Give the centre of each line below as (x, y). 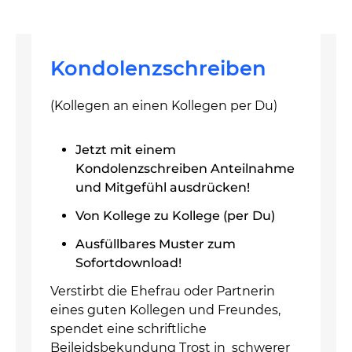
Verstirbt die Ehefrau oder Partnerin (163, 291)
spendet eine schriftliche (128, 328)
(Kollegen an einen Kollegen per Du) (164, 105)
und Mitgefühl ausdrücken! (163, 187)
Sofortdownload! (128, 262)
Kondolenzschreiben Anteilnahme (185, 168)
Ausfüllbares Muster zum (156, 244)
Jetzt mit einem (126, 149)
